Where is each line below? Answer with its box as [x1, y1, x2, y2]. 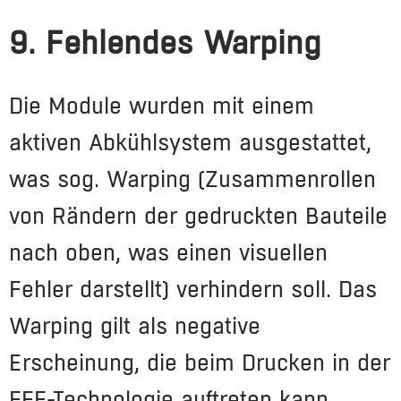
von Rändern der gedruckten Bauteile [9, 201, 388, 229]
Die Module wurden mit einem [9, 91, 314, 119]
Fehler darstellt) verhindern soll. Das [9, 275, 377, 303]
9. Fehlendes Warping [9, 23, 321, 62]
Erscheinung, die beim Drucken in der [9, 348, 390, 376]
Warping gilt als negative [9, 311, 260, 339]
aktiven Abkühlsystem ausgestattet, [9, 128, 371, 156]
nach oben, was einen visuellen [9, 238, 328, 266]
